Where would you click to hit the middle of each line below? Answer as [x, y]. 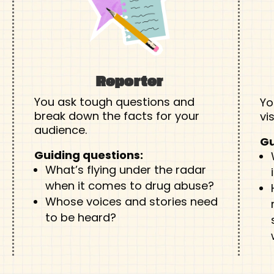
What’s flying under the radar [125, 170]
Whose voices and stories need [131, 202]
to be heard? [80, 218]
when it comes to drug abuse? [129, 186]
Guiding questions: [88, 155]
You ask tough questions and [114, 102]
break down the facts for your [117, 116]
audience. [60, 130]
